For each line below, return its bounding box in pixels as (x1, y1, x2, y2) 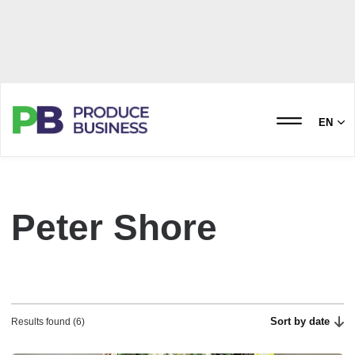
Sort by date (270, 315, 330, 327)
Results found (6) (11, 316, 85, 327)
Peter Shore (11, 207, 217, 248)
